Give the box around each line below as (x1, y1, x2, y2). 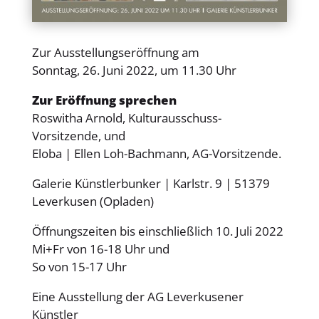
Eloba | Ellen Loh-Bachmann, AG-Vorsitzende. (31, 145, 281, 162)
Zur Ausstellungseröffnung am (31, 44, 199, 61)
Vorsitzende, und (31, 127, 125, 145)
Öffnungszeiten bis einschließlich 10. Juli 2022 (31, 223, 283, 240)
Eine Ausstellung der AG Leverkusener (31, 288, 244, 305)
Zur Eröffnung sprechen (31, 92, 177, 109)
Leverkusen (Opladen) (31, 193, 154, 210)
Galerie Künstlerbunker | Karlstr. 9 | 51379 (31, 175, 270, 192)
